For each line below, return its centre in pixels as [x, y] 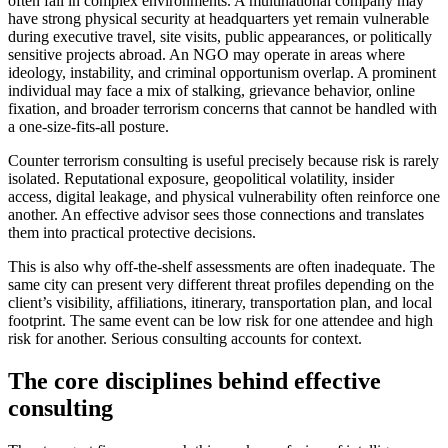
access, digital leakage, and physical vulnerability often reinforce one [224, 197]
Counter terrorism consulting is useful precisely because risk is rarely [223, 161]
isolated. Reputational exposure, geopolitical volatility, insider [201, 179]
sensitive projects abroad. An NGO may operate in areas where [206, 55]
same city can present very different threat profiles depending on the [221, 285]
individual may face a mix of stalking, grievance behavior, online [211, 91]
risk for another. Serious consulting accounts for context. [185, 339]
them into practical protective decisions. [132, 233]
